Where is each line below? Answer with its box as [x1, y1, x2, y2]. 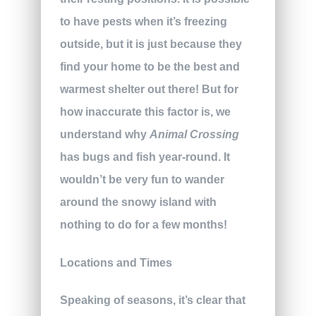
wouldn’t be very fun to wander [59, 174, 224, 186]
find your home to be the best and [59, 61, 240, 73]
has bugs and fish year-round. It [59, 151, 230, 164]
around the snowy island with [59, 196, 217, 209]
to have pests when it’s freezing [59, 16, 227, 28]
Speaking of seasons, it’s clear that [59, 293, 245, 306]
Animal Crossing [149, 128, 239, 141]
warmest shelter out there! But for [59, 83, 238, 96]
